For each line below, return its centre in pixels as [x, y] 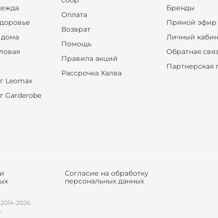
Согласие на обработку [106, 173]
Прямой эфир [192, 22]
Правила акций [89, 58]
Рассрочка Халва [91, 73]
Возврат [76, 29]
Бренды [181, 8]
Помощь [76, 44]
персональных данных [104, 181]
